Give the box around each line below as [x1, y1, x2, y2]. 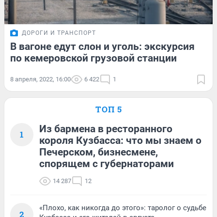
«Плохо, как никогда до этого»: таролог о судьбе [39, 203, 206, 212]
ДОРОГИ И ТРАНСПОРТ [22, 29, 96, 36]
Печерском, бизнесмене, [39, 146, 158, 158]
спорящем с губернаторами [39, 157, 174, 170]
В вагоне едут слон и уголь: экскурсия [10, 40, 195, 52]
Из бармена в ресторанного [39, 123, 172, 135]
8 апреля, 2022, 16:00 [10, 75, 71, 83]
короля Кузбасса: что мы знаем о [39, 134, 201, 146]
